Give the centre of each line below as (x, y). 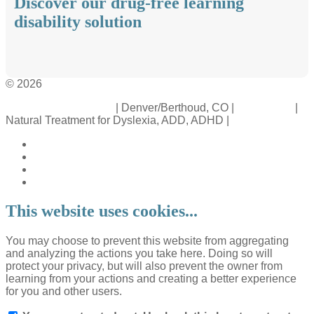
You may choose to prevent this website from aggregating (147, 241)
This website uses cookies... (102, 211)
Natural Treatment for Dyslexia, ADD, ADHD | (119, 120)
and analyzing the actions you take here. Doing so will (139, 254)
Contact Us (265, 107)
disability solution (78, 21)
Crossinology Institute (59, 107)
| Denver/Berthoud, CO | (175, 107)
